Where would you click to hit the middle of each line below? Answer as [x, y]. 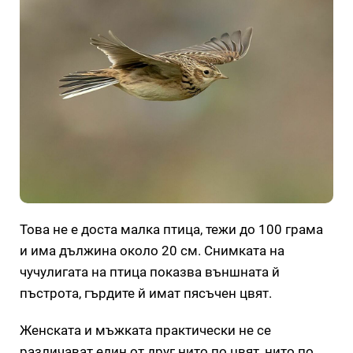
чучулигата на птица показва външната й [150, 272]
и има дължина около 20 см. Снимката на [152, 251]
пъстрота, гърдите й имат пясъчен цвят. [146, 293]
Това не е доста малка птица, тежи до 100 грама [171, 229]
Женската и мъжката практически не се [145, 330]
